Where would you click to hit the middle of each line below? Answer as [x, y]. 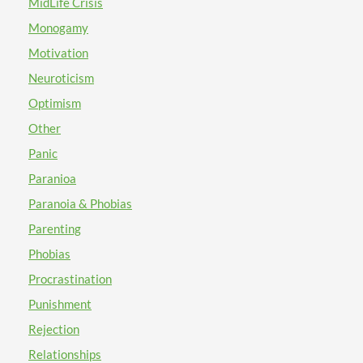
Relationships [65, 354]
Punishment [60, 304]
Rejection [54, 329]
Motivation [58, 53]
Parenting [55, 228]
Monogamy [58, 28]
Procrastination [70, 279]
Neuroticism [61, 78]
